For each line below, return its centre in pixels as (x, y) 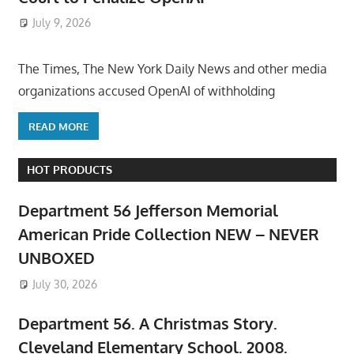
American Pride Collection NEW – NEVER (168, 234)
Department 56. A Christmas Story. (147, 323)
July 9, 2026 (62, 23)
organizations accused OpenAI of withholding (146, 91)
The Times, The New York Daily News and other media (172, 69)
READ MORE (58, 126)
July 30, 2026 (65, 284)
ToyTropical (147, 23)
